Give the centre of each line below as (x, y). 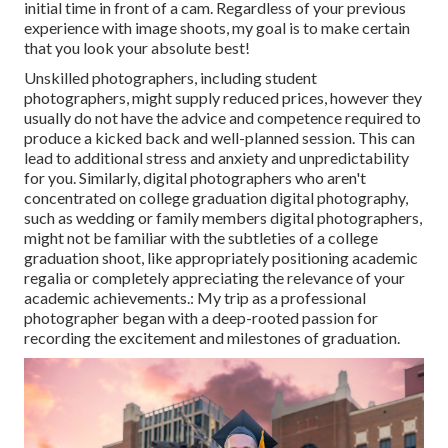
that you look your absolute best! (137, 48)
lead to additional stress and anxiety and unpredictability (216, 158)
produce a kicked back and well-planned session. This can (219, 138)
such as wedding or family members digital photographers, (223, 218)
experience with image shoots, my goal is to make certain (217, 28)
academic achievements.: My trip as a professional (195, 298)
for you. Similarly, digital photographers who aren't (195, 178)
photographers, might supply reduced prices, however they (223, 98)
